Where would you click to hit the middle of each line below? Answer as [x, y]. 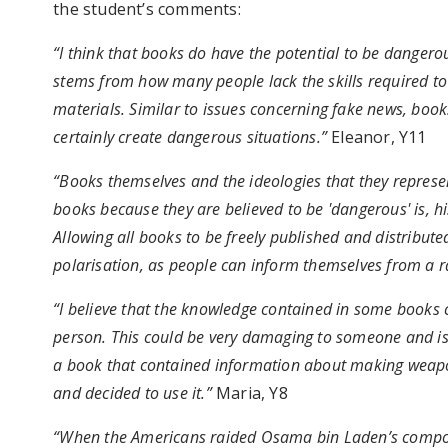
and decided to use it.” [132, 393]
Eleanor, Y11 [377, 137]
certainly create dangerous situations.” [190, 137]
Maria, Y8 [249, 393]
